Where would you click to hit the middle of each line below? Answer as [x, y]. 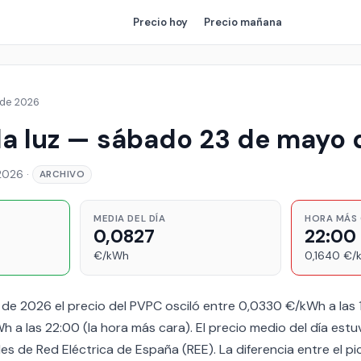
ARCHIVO [62, 174]
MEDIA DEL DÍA [130, 218]
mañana [261, 22]
